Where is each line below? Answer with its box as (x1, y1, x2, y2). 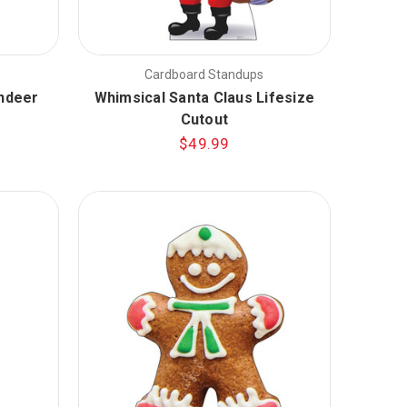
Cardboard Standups (144, 67, 264, 83)
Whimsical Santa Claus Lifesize (94, 89, 315, 107)
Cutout (180, 111, 229, 129)
